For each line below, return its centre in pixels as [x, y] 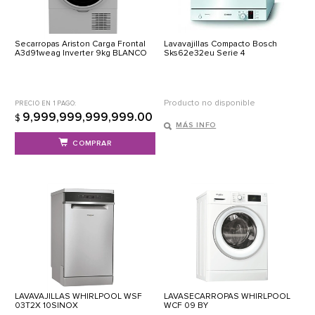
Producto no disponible [210, 103]
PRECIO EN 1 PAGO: [46, 104]
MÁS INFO [196, 125]
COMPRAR [92, 143]
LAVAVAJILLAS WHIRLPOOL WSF [78, 297]
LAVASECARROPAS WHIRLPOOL [227, 297]
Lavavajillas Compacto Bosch [221, 44]
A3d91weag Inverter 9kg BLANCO [81, 53]
